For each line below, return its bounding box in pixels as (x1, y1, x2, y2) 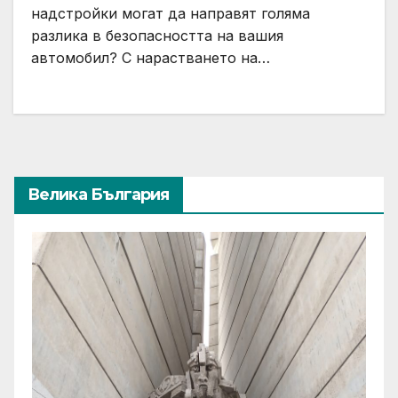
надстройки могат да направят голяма (31, 4, 310, 22)
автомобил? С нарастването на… (31, 48, 270, 67)
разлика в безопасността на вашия (31, 26, 283, 44)
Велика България (28, 184, 170, 204)
